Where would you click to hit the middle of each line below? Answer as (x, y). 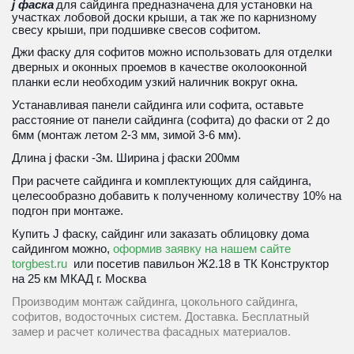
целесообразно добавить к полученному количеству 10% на (177, 195)
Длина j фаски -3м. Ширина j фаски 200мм (125, 157)
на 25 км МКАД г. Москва (79, 278)
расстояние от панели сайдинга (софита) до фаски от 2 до (171, 119)
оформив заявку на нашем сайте (202, 248)
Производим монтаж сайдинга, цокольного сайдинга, (155, 301)
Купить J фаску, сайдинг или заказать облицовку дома (160, 233)
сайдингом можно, (62, 248)
